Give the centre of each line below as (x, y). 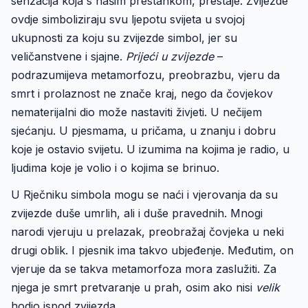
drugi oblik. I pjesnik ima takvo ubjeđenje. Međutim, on (152, 250)
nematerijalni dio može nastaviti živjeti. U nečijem (136, 112)
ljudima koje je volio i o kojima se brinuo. (115, 168)
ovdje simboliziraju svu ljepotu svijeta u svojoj (128, 19)
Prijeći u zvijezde (170, 56)
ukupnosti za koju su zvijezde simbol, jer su (124, 38)
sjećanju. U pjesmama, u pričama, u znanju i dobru (143, 131)
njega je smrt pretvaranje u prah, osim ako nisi (133, 287)
